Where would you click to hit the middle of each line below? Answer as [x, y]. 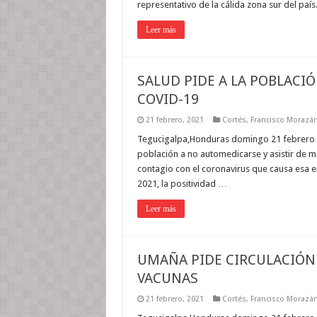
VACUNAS [167, 278]
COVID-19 [168, 99]
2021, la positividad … [182, 184]
